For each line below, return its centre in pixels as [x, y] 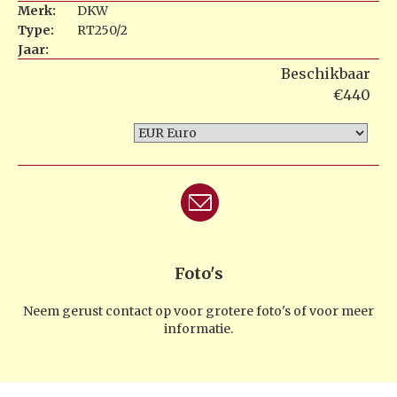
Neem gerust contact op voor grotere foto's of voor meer [198, 311]
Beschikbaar [326, 74]
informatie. [198, 329]
